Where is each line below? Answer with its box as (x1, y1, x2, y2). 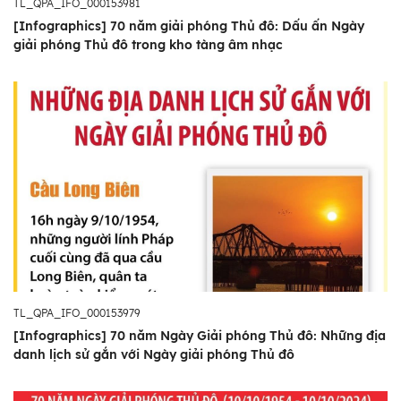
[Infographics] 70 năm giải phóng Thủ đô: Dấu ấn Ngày (13, 18, 364, 35)
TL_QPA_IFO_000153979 (13, 306, 141, 320)
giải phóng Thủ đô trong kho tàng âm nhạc (13, 37, 283, 54)
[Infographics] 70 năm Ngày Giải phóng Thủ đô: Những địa (13, 328, 386, 345)
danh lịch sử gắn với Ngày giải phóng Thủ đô (13, 346, 294, 363)
